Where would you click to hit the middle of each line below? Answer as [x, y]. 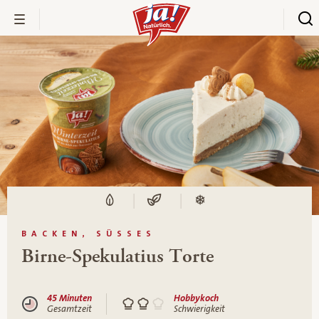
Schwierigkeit [200, 309]
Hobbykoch [197, 299]
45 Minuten [69, 299]
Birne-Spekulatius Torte [117, 256]
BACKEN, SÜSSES [89, 234]
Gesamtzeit [69, 309]
